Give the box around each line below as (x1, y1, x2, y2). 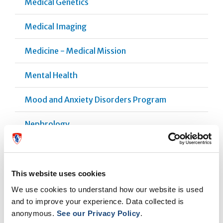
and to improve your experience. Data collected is (11, 197, 184, 206)
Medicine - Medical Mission (25, 45, 126, 56)
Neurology (25, 143, 64, 153)
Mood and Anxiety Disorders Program (25, 94, 166, 105)
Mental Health (25, 70, 78, 80)
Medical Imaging (25, 21, 87, 31)
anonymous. (11, 209, 57, 218)
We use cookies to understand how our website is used (11, 185, 203, 194)
